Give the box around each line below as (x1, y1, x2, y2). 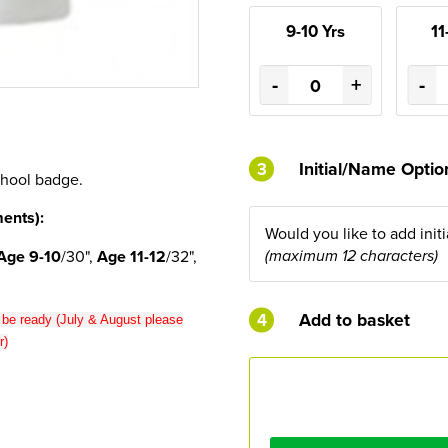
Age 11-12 (96, 245, 166, 268)
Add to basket (299, 307, 410, 332)
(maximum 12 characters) (265, 247, 438, 266)
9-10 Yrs (286, 19, 346, 43)
